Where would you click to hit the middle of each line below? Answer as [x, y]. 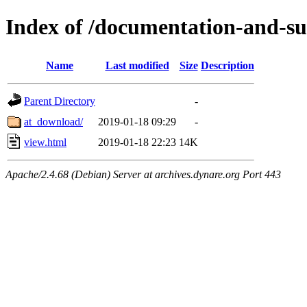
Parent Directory [60, 101]
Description [228, 65]
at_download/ [53, 121]
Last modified [137, 65]
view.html [45, 142]
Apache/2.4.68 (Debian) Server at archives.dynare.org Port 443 [143, 174]
